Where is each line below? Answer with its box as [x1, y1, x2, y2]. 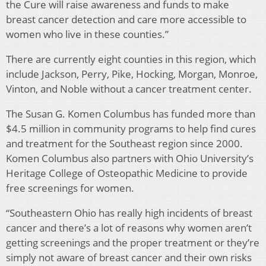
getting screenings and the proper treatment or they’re [6, 236, 259, 250]
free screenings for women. [6, 181, 134, 195]
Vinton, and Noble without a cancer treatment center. [6, 82, 252, 96]
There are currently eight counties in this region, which [6, 52, 256, 66]
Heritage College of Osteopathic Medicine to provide [6, 166, 248, 180]
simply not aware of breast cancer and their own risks [6, 251, 252, 265]
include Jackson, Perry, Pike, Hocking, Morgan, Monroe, [6, 67, 258, 81]
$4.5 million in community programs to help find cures [6, 122, 256, 136]
